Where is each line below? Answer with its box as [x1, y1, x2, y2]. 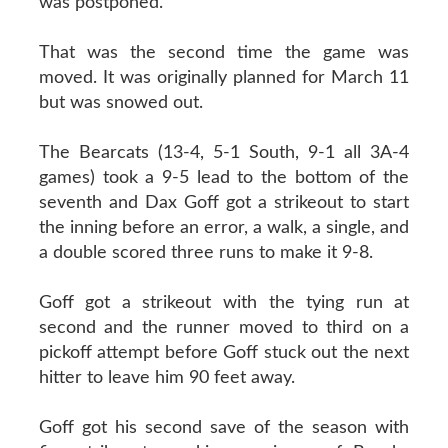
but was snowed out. [38, 93, 203, 112]
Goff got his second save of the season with [38, 418, 410, 437]
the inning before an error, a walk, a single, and [38, 218, 410, 237]
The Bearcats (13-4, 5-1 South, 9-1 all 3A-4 [38, 143, 410, 162]
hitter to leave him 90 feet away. [38, 368, 295, 387]
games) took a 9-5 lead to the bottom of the [38, 168, 410, 187]
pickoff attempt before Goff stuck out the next [38, 343, 410, 362]
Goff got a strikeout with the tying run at [38, 293, 410, 312]
